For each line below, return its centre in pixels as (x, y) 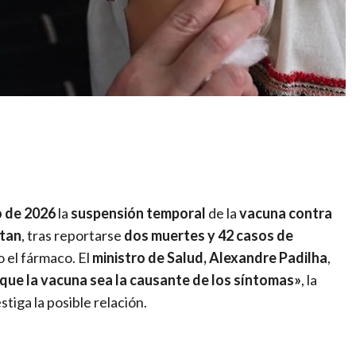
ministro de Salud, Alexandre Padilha (210, 257)
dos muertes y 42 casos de (209, 235)
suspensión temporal (138, 213)
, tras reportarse (73, 235)
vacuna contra (286, 213)
